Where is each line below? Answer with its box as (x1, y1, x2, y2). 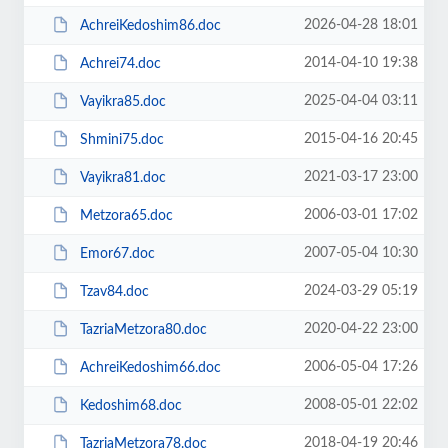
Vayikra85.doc (79, 94, 166, 109)
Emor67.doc (79, 246, 155, 261)
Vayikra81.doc (79, 170, 166, 185)
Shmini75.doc (79, 132, 164, 147)
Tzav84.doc (79, 284, 149, 299)
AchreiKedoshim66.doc (79, 360, 221, 375)
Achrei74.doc (79, 56, 161, 71)
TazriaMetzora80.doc (79, 322, 207, 337)
